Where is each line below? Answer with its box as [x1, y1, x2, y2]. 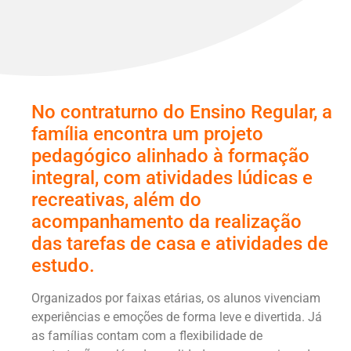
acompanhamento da [31, 211, 215, 233]
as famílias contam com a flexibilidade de [31, 328, 262, 344]
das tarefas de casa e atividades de [31, 233, 328, 255]
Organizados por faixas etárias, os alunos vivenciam [31, 291, 320, 306]
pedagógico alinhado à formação [31, 145, 309, 168]
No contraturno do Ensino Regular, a [31, 101, 332, 124]
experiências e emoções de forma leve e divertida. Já [31, 309, 322, 325]
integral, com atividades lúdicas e [31, 167, 313, 190]
